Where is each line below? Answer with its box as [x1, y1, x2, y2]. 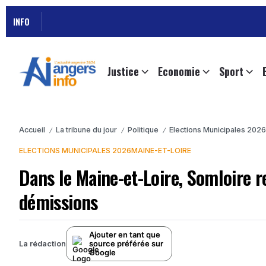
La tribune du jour [56, 125, 117, 135]
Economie [158, 64, 200, 80]
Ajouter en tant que [89, 230, 160, 240]
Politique [128, 125, 159, 135]
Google [89, 248, 116, 258]
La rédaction [19, 239, 66, 248]
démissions [19, 188, 98, 216]
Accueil [19, 125, 45, 135]
